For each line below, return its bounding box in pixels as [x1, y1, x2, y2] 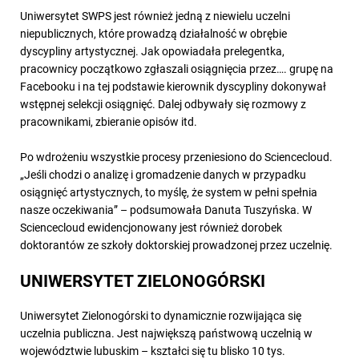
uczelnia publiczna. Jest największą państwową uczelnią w [20, 325, 313, 341]
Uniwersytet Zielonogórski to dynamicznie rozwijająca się [20, 308, 301, 324]
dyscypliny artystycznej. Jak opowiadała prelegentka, [20, 43, 284, 59]
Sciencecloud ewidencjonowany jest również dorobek [20, 220, 282, 236]
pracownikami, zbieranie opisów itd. [20, 114, 197, 130]
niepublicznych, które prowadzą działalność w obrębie [20, 26, 287, 42]
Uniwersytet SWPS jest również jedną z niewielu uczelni [20, 8, 290, 24]
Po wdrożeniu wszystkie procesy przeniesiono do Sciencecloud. [20, 149, 333, 165]
